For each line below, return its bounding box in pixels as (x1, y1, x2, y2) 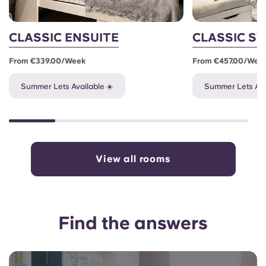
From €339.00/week (9, 56, 86, 66)
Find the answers (58, 212, 208, 234)
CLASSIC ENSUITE (9, 30, 119, 45)
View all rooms (96, 153, 170, 165)
